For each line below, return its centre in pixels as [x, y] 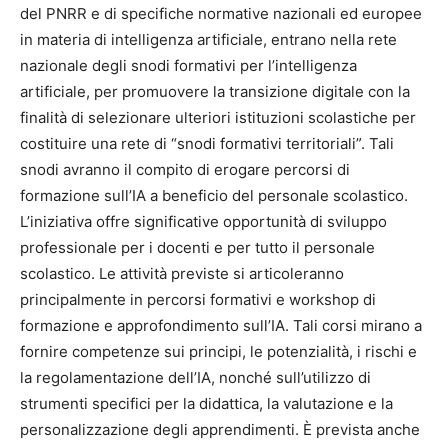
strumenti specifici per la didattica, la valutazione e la [206, 404]
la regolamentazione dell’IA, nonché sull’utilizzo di [195, 378]
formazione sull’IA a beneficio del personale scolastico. [214, 196]
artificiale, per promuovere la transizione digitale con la [215, 92]
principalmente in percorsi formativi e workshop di [198, 300]
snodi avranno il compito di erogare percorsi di [185, 170]
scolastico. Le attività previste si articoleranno [182, 274]
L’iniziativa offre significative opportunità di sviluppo [203, 222]
